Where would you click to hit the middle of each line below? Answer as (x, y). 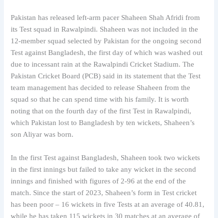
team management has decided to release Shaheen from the (101, 88)
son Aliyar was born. (42, 135)
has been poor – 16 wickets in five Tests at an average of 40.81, (108, 204)
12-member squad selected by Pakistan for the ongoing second (106, 41)
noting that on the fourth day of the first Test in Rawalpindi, (101, 111)
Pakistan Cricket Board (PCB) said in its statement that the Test (106, 76)
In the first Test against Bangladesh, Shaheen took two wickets (106, 157)
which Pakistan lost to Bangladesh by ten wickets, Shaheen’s (103, 123)
